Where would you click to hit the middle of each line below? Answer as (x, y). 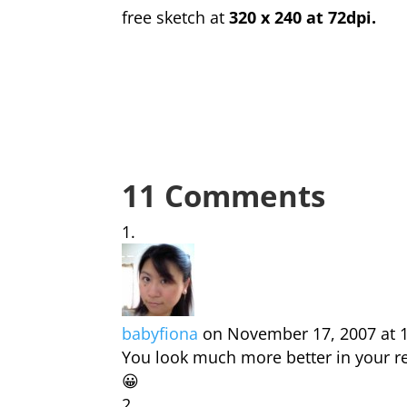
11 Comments (224, 196)
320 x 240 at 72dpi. (303, 17)
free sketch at (176, 17)
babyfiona (160, 333)
